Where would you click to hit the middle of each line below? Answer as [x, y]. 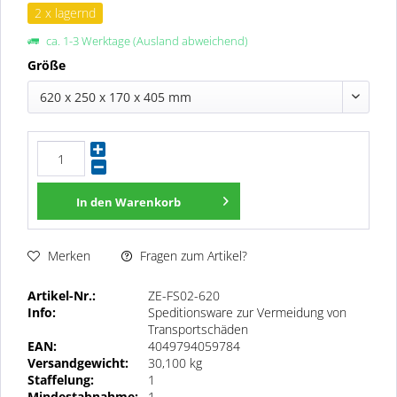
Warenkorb [148, 202]
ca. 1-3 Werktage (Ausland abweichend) [146, 41]
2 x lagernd [65, 13]
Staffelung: [61, 379]
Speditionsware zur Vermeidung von [247, 312]
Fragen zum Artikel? [192, 255]
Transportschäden [198, 329]
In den [94, 202]
